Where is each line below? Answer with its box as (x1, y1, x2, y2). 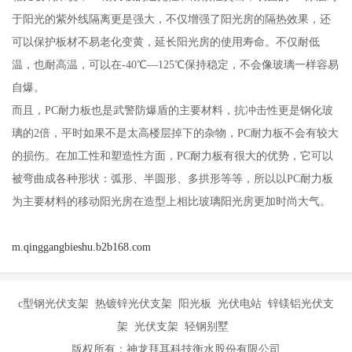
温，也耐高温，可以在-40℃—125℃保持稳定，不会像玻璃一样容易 (11, 58, 339, 71)
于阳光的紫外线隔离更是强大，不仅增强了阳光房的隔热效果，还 (11, 13, 331, 26)
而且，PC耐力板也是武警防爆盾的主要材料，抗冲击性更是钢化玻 (11, 104, 333, 117)
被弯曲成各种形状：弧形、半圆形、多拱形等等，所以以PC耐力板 (11, 172, 333, 185)
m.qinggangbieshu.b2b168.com (11, 240, 151, 254)
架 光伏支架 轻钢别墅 (117, 320, 235, 333)
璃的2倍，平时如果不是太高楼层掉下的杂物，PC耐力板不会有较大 (11, 126, 339, 140)
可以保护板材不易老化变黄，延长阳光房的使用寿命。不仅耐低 (11, 35, 320, 49)
